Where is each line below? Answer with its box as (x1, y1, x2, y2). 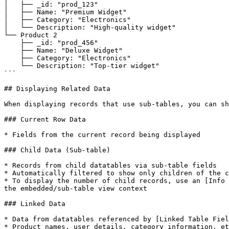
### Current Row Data (4, 116, 86, 123)
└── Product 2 (4, 31, 57, 39)
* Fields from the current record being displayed (4, 131, 200, 139)
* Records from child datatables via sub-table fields (4, 162, 217, 169)
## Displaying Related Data (4, 85, 110, 93)
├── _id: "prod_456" (4, 39, 20, 47)
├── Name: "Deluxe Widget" (4, 47, 20, 54)
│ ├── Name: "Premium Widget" (4, 8, 127, 16)
